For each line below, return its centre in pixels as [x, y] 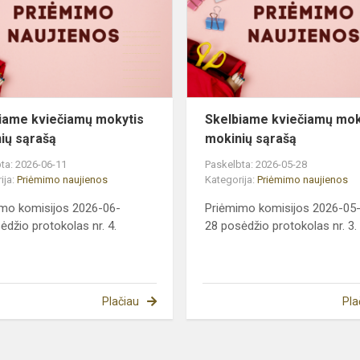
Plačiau [120, 301]
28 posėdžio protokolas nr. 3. [281, 225]
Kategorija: [231, 179]
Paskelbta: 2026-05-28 [256, 164]
